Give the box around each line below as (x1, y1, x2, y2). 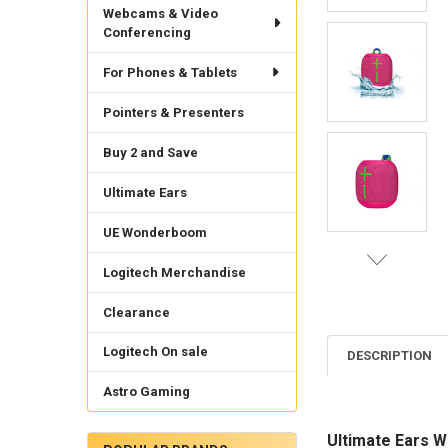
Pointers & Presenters (102, 104, 244, 120)
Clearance (102, 304, 170, 320)
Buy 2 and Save (102, 144, 198, 160)
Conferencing (102, 24, 191, 40)
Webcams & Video (102, 5, 218, 21)
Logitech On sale (102, 344, 208, 360)
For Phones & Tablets (102, 64, 237, 80)
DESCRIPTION (347, 348, 433, 364)
